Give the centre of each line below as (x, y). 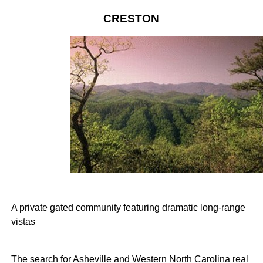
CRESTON (131, 18)
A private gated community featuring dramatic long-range (128, 207)
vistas (23, 221)
